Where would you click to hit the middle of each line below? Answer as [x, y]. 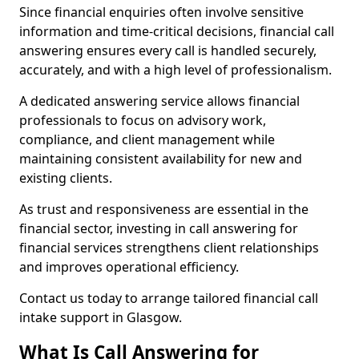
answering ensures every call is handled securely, [168, 50]
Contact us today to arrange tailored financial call [169, 298]
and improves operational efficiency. [129, 267]
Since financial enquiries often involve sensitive [161, 12]
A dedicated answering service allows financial [159, 101]
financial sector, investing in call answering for [159, 228]
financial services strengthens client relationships [169, 248]
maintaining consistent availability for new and [161, 159]
